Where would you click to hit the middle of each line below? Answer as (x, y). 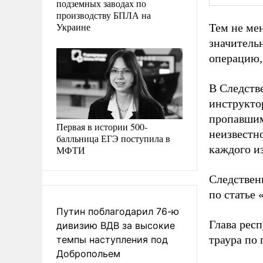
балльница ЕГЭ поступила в (113, 138)
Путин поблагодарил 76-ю (118, 211)
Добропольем (88, 253)
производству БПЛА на (104, 15)
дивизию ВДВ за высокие (116, 225)
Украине (73, 26)
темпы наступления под (112, 239)
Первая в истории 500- (102, 126)
